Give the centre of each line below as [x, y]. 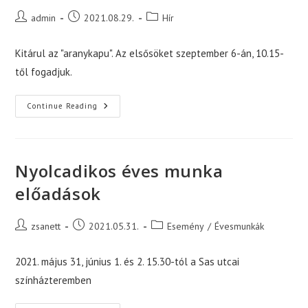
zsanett [46, 227]
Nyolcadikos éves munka [119, 171]
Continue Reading [63, 106]
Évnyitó [114, 107]
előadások [58, 194]
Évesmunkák [240, 227]
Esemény [186, 227]
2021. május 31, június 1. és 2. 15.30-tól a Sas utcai [128, 262]
